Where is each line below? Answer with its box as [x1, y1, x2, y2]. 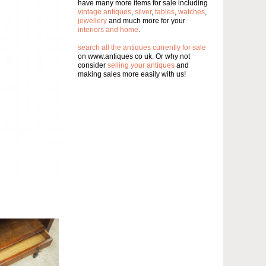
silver [135, 8, 151, 17]
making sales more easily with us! [78, 70, 186, 79]
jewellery [78, 17, 107, 26]
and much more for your [107, 17, 185, 26]
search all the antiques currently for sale [78, 43, 206, 52]
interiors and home [78, 26, 138, 34]
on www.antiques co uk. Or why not [78, 52, 190, 61]
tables [155, 8, 175, 17]
